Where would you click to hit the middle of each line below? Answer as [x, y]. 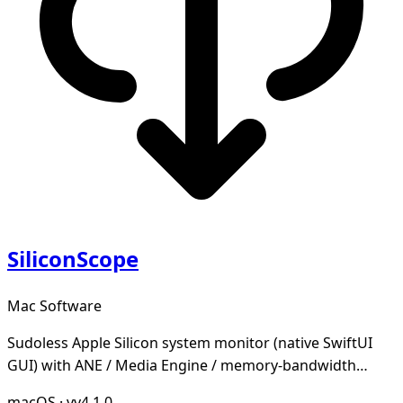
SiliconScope [73, 259]
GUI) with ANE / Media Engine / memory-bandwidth [182, 366]
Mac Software [54, 306]
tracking [36, 388]
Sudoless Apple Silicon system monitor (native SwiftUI [190, 343]
